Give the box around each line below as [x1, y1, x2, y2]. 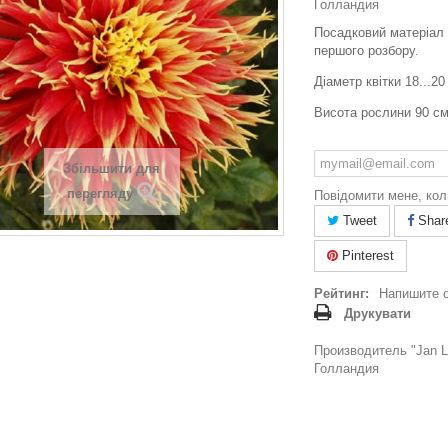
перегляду [67, 186, 133, 201]
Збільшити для [63, 161, 160, 176]
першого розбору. [314, 43, 419, 58]
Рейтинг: [314, 286, 369, 301]
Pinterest [338, 248, 394, 263]
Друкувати [344, 306, 411, 321]
